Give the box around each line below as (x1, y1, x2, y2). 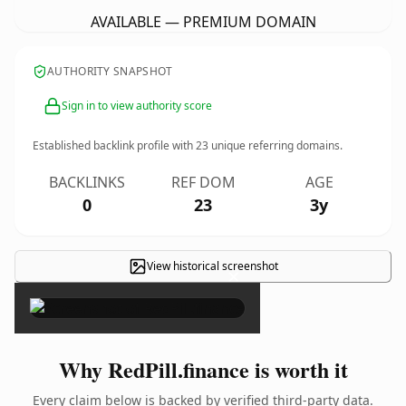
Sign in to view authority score (62, 98, 212, 113)
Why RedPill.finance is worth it (58, 353, 348, 385)
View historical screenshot (146, 258, 278, 274)
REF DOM (170, 172, 236, 192)
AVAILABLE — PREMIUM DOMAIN (90, 12, 316, 32)
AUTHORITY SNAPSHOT (47, 63, 173, 79)
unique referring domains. (208, 138, 343, 153)
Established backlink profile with (33, 138, 196, 153)
